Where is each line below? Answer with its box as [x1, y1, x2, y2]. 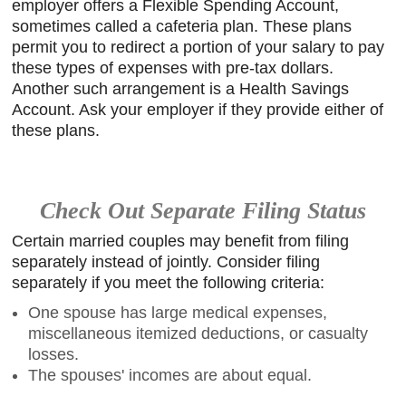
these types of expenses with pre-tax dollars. [12, 58, 334, 77]
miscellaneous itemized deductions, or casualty [28, 324, 369, 343]
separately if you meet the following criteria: [12, 274, 325, 292]
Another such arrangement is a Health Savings [12, 79, 350, 98]
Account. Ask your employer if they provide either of [12, 100, 384, 119]
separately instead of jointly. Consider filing [12, 253, 321, 271]
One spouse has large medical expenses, [28, 304, 328, 322]
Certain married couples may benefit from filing [12, 232, 350, 250]
